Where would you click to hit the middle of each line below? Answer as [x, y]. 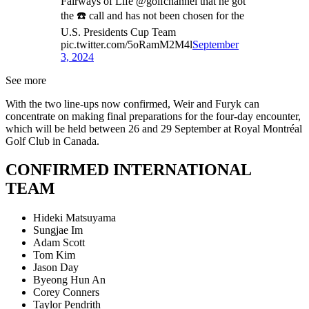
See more [26, 80]
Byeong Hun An [69, 280]
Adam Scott [59, 243]
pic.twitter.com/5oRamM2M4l [127, 44]
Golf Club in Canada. [52, 141]
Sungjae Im [58, 230]
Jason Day [56, 268]
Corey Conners [68, 292]
